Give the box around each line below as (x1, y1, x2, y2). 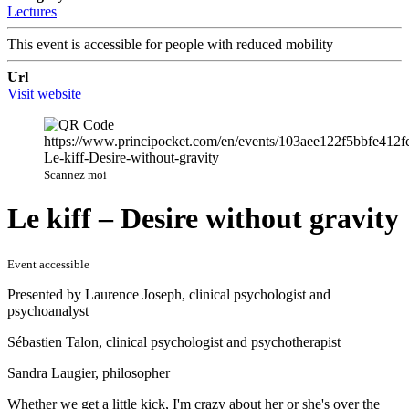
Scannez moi (44, 167, 107, 182)
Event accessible (7, 257, 89, 271)
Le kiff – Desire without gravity (7, 202, 399, 236)
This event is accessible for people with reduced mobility (7, 36, 333, 52)
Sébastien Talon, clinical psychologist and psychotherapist (7, 333, 341, 350)
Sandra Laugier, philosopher (7, 364, 170, 381)
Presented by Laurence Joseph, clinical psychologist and (7, 286, 330, 302)
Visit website (7, 85, 81, 101)
